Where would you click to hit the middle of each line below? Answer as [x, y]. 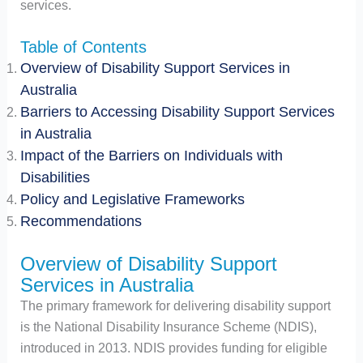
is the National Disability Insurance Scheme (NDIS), [168, 327]
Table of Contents [83, 47]
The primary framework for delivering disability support [175, 305]
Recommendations [81, 222]
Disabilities [55, 178]
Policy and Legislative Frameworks [132, 200]
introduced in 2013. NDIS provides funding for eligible [173, 348]
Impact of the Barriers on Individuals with [151, 156]
